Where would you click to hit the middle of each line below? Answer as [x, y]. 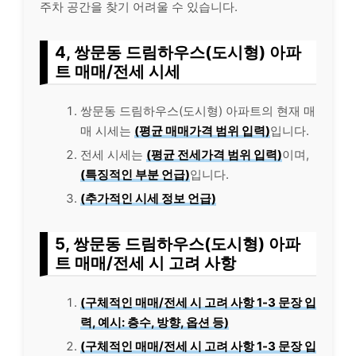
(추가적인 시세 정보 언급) [148, 198]
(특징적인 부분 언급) [135, 174]
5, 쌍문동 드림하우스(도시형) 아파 [178, 244]
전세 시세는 [113, 155]
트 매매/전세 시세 [118, 71]
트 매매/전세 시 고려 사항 [145, 263]
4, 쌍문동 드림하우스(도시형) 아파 [178, 52]
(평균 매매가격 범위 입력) [202, 131]
